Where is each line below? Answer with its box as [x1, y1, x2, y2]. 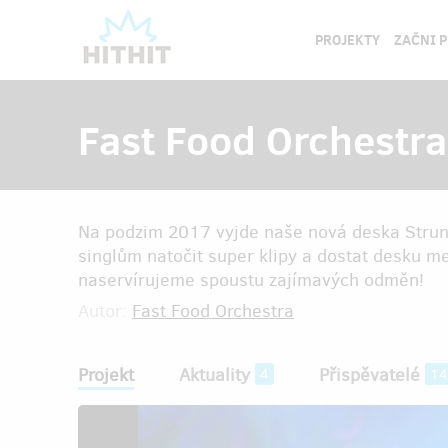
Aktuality [179, 363, 250, 387]
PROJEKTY [314, 30, 380, 50]
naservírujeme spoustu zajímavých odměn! [78, 268, 424, 292]
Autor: [78, 299, 132, 323]
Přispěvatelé [319, 363, 420, 387]
